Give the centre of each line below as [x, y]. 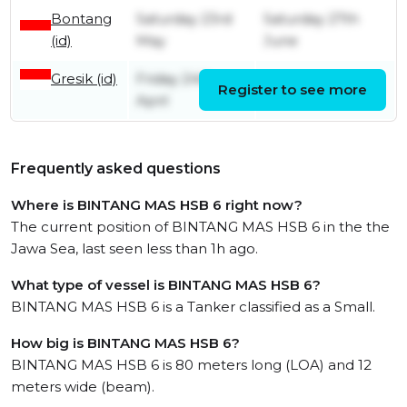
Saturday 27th [311, 19]
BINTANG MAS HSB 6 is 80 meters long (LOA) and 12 [191, 365]
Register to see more [293, 90]
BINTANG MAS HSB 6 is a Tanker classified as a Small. [193, 307]
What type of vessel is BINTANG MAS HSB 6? [166, 285]
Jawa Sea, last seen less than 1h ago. [134, 249]
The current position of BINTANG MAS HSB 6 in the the [200, 227]
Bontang [81, 19]
